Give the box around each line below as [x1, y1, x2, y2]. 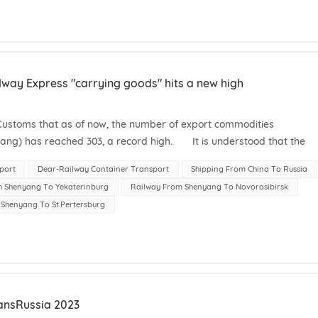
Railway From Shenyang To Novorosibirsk [131, 181, 289, 192]
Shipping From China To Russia [191, 163, 308, 174]
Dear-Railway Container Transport [37, 163, 169, 174]
